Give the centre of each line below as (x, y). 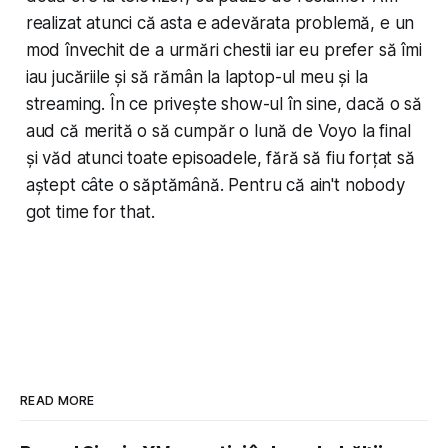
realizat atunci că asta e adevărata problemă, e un (220, 23)
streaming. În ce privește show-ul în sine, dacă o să (223, 104)
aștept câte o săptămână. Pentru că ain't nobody (215, 185)
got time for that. (90, 212)
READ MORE (57, 401)
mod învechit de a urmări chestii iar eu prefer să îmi (223, 50)
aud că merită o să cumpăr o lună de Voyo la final (218, 131)
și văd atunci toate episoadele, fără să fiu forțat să (220, 158)
